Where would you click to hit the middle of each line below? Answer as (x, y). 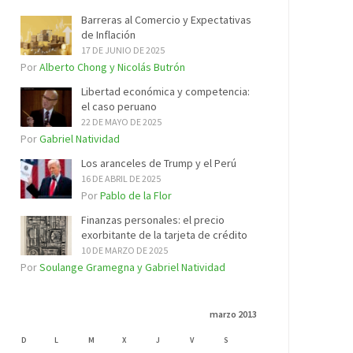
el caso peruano (119, 106)
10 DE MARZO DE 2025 (124, 250)
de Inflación (108, 35)
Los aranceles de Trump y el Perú (159, 163)
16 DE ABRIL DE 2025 (121, 178)
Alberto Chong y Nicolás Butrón (112, 67)
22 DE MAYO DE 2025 (121, 122)
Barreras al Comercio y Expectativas (166, 20)
